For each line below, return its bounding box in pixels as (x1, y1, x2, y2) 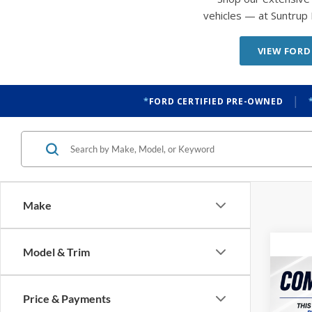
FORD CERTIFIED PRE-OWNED (148, 95, 283, 107)
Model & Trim (23, 245, 90, 258)
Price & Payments (23, 292, 111, 305)
